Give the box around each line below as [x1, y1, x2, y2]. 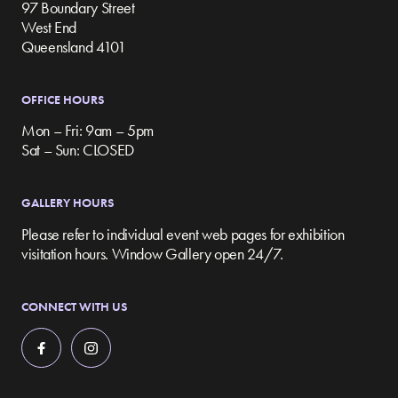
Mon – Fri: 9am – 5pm [21, 120, 154, 141]
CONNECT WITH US [21, 298, 127, 314]
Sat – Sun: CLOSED [21, 139, 134, 161]
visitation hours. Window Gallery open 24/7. [21, 243, 283, 264]
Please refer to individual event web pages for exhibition [21, 223, 345, 244]
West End [21, 17, 77, 38]
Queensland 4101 [21, 36, 126, 58]
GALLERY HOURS [21, 195, 114, 211]
